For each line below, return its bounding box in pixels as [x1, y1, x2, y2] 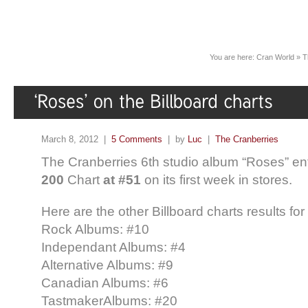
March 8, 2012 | [41, 133, 111, 144]
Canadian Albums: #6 [41, 275, 168, 290]
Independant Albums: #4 [41, 239, 186, 254]
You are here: [210, 53, 256, 61]
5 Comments [111, 133, 162, 144]
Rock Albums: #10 [41, 221, 149, 236]
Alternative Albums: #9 [41, 257, 173, 272]
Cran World [256, 53, 294, 61]
